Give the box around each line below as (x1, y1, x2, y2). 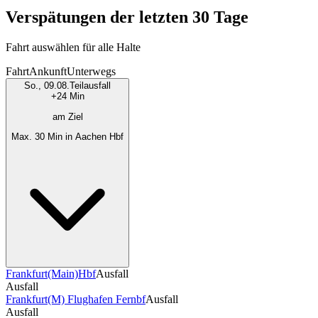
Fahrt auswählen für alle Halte (6, 41, 141, 54)
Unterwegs (67, 65, 116, 78)
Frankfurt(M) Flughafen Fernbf (6, 293, 146, 306)
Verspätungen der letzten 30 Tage (6, 8, 248, 27)
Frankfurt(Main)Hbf (6, 268, 96, 280)
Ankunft (29, 65, 67, 78)
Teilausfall (70, 80, 111, 92)
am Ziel (52, 111, 83, 122)
